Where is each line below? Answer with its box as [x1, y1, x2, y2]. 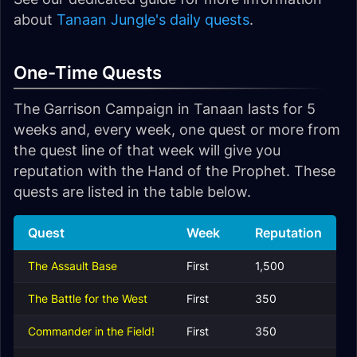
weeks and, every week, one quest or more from [14, 121, 340, 138]
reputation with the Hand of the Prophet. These [14, 163, 335, 179]
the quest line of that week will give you [14, 142, 280, 159]
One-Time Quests [14, 62, 162, 83]
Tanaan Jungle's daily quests [57, 11, 249, 28]
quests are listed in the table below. [14, 183, 251, 200]
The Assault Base [28, 259, 117, 273]
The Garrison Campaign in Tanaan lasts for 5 [14, 100, 316, 117]
